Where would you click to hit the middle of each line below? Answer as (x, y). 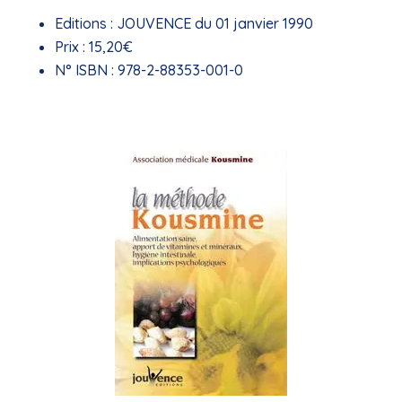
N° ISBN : (84, 70)
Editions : (83, 23)
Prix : (70, 47)
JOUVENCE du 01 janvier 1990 (213, 23)
